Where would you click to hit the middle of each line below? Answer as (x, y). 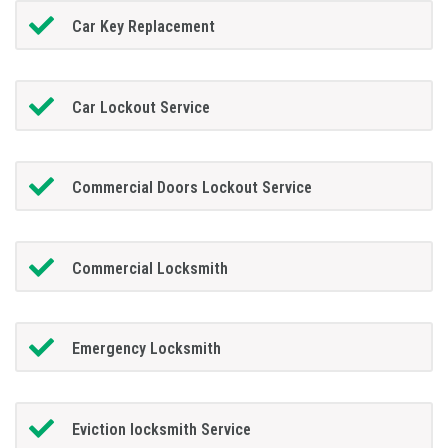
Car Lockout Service (140, 107)
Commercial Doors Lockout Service (191, 188)
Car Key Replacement (143, 27)
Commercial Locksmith (149, 268)
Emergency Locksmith (146, 349)
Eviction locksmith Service (161, 429)
